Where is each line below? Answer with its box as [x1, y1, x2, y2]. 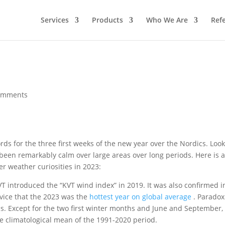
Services [41, 15, 69, 25]
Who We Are [146, 15, 188, 25]
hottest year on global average [89, 192, 192, 201]
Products [92, 15, 123, 25]
